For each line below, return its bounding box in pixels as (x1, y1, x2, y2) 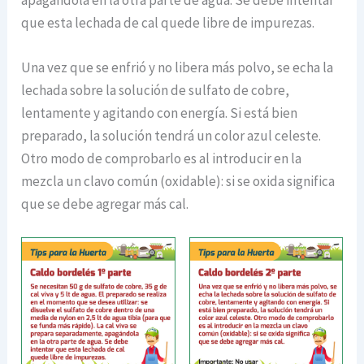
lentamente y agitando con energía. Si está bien (21, 103, 298, 122)
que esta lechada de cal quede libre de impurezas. (21, 13, 315, 32)
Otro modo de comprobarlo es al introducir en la (21, 149, 302, 167)
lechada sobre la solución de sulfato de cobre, (21, 80, 290, 99)
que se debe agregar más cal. (21, 194, 189, 213)
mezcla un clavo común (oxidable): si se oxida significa (21, 171, 336, 190)
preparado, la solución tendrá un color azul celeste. (21, 126, 322, 145)
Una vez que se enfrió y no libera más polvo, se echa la (21, 58, 334, 76)
